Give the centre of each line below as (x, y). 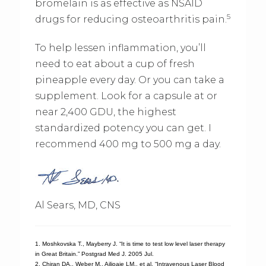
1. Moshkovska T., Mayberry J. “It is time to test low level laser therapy (130, 243)
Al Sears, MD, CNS (77, 205)
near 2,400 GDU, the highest (105, 112)
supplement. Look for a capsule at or (126, 96)
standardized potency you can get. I (123, 128)
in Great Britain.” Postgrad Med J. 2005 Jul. (94, 254)
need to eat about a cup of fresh (115, 64)
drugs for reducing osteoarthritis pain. (131, 19)
